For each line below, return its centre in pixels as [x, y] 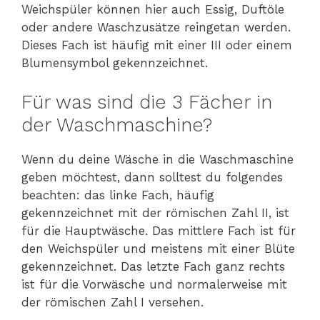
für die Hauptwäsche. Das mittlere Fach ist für [159, 230]
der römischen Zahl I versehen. [112, 302]
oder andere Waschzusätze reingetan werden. [156, 27]
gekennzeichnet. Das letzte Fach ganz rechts [153, 266]
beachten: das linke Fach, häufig [118, 195]
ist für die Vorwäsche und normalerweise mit [154, 284]
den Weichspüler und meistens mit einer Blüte [158, 248]
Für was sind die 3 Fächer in [147, 102]
